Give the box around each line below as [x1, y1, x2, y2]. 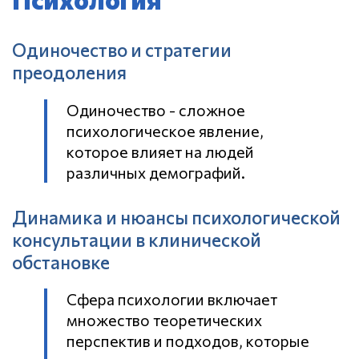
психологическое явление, [67, 120, 264, 140]
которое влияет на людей [67, 141, 254, 161]
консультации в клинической [12, 228, 261, 252]
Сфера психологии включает [67, 289, 277, 309]
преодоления [12, 61, 127, 84]
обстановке [12, 251, 110, 274]
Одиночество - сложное [67, 99, 245, 119]
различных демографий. [67, 162, 245, 182]
